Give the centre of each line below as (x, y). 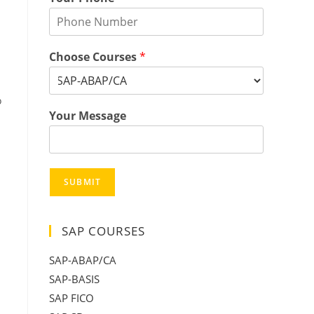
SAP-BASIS (74, 279)
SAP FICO (71, 298)
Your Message (88, 116)
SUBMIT (83, 182)
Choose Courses (94, 57)
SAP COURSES (103, 231)
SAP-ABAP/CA (83, 260)
